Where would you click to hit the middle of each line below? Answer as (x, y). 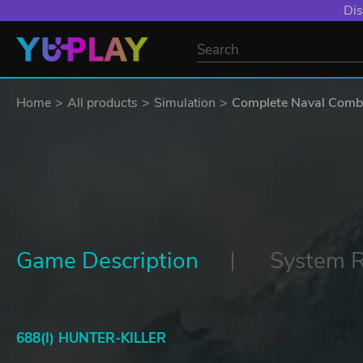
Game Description (108, 261)
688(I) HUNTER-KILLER (92, 338)
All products (102, 103)
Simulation (185, 103)
